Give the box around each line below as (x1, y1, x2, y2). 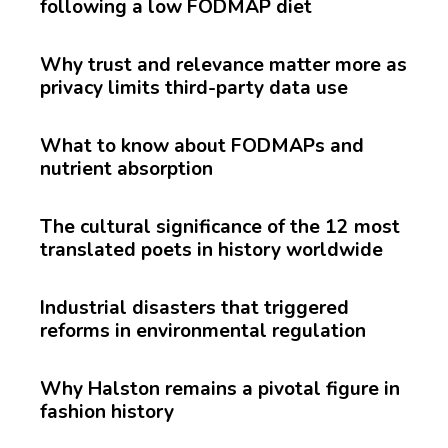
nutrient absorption (40, 155, 213, 182)
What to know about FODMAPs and (40, 132, 364, 159)
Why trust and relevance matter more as (40, 51, 407, 78)
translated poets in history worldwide (40, 236, 383, 263)
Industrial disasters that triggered (40, 294, 349, 321)
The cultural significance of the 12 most (40, 213, 400, 240)
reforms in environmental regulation (40, 317, 366, 344)
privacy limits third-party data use (40, 74, 348, 101)
